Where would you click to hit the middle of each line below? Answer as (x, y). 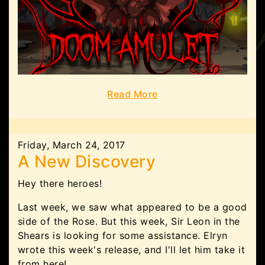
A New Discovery (87, 161)
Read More (132, 94)
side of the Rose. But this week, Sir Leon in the (129, 221)
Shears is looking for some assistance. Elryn (123, 235)
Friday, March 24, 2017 (72, 145)
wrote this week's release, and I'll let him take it (132, 249)
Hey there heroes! (60, 183)
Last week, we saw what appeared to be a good (132, 207)
